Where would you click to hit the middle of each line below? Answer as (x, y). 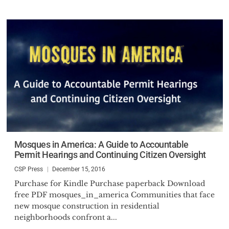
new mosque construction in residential (87, 206)
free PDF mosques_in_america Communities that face (114, 195)
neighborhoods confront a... (65, 217)
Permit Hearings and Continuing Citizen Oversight (110, 155)
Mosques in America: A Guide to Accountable (101, 144)
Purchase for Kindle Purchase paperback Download (109, 184)
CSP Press (28, 169)
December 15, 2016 (78, 169)
